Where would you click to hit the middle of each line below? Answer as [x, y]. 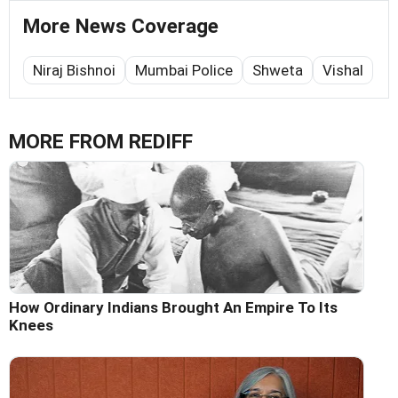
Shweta [278, 70]
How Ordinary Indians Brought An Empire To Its [173, 307]
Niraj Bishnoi [74, 70]
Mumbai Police [184, 70]
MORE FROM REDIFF [101, 141]
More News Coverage [121, 26]
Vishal [343, 70]
